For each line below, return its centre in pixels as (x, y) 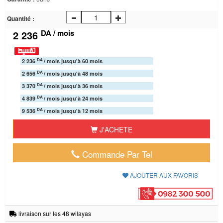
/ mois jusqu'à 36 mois (73, 86)
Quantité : (21, 18)
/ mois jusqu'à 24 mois (73, 98)
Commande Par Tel (116, 154)
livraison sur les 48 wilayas (54, 213)
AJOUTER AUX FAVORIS (163, 175)
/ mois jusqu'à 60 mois (73, 61)
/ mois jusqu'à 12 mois (73, 111)
